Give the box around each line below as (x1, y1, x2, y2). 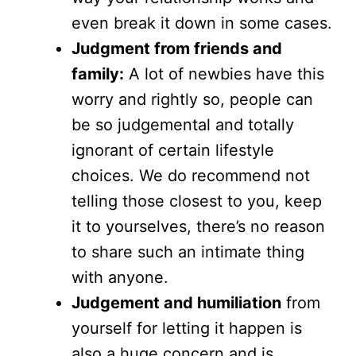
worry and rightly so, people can (72, 90, 313, 110)
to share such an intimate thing (72, 242, 304, 262)
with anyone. (72, 268, 168, 288)
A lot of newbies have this (124, 64, 324, 84)
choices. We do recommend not (72, 166, 310, 186)
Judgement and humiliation (72, 293, 281, 313)
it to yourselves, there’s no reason (72, 217, 325, 237)
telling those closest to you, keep (72, 192, 322, 211)
